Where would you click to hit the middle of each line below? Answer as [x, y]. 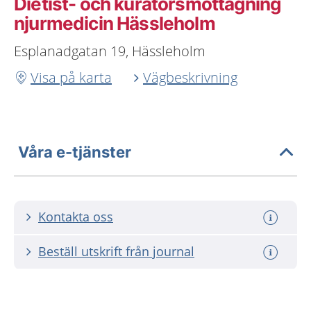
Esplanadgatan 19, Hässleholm [110, 51]
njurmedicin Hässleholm [115, 23]
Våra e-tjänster [75, 152]
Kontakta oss [76, 217]
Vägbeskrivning [190, 77]
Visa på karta [71, 77]
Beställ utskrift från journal [116, 251]
